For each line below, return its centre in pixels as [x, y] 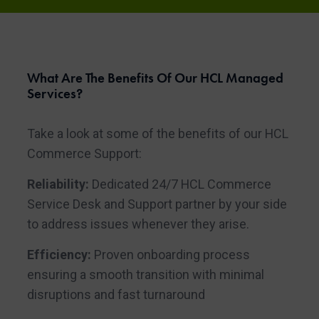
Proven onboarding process [170, 255]
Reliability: [58, 184]
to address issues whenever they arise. [138, 224]
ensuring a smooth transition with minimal [145, 275]
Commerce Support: [84, 153]
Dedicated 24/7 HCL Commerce [180, 184]
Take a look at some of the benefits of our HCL [157, 133]
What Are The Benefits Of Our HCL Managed [155, 78]
